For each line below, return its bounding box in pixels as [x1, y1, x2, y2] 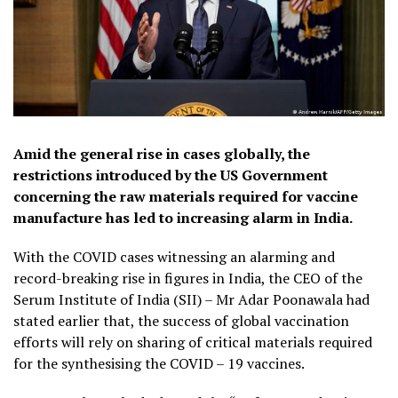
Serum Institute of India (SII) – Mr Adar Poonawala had [13, 290, 370, 310]
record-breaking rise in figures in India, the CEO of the [13, 268, 362, 289]
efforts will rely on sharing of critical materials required [13, 332, 372, 353]
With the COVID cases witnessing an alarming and [13, 247, 335, 267]
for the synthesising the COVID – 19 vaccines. [13, 354, 305, 374]
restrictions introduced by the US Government [13, 165, 328, 186]
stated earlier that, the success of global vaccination [13, 311, 349, 331]
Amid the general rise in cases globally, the [13, 144, 310, 164]
